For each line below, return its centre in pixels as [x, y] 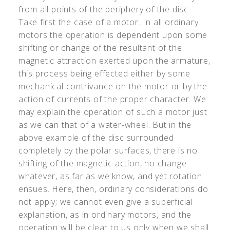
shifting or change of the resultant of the [100, 48]
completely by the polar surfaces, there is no [108, 150]
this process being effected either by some [104, 73]
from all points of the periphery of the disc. [104, 9]
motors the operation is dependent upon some [113, 35]
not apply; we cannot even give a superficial [106, 202]
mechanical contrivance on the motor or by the [113, 86]
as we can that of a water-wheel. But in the [105, 125]
